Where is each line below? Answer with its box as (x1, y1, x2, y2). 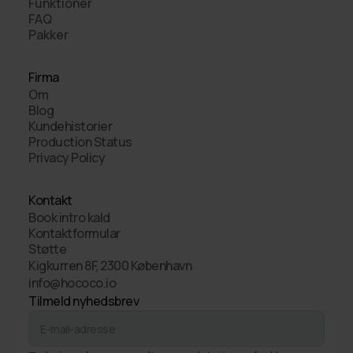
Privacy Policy (28, 149, 105, 166)
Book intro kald (28, 209, 110, 226)
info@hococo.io (28, 274, 116, 292)
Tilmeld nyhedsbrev (28, 292, 139, 310)
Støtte (28, 240, 66, 258)
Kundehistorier (28, 117, 112, 135)
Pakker (28, 26, 69, 43)
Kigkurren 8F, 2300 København (28, 257, 191, 274)
